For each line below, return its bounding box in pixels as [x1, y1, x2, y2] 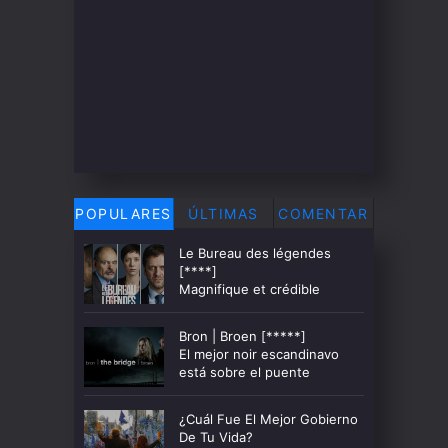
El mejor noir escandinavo [179, 346, 339, 362]
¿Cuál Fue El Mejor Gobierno [179, 411, 358, 427]
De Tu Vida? [179, 429, 253, 445]
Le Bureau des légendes [179, 245, 331, 261]
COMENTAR [278, 205, 369, 222]
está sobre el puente [179, 364, 310, 380]
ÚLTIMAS [188, 205, 259, 222]
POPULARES [75, 205, 172, 222]
